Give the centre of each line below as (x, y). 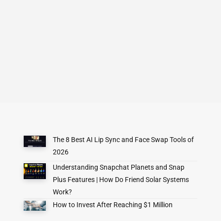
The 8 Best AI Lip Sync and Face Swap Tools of (123, 140)
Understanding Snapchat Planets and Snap (118, 167)
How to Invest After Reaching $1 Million (112, 205)
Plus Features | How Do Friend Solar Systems (121, 180)
